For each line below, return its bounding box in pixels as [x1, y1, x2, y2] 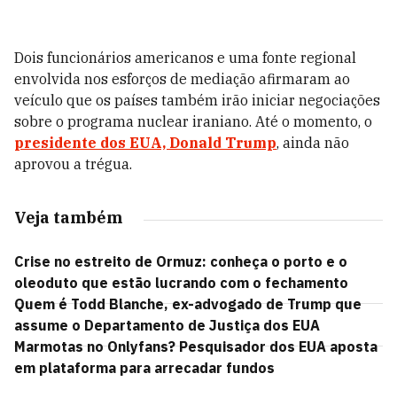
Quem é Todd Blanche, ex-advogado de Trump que [14, 295, 362, 313]
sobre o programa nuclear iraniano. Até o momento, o [14, 113, 372, 130]
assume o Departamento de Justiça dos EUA [14, 316, 320, 334]
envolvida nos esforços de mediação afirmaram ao [14, 70, 350, 88]
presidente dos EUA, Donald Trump [14, 134, 276, 152]
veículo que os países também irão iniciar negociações [14, 91, 380, 109]
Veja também [14, 207, 122, 228]
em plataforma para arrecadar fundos [14, 359, 275, 377]
